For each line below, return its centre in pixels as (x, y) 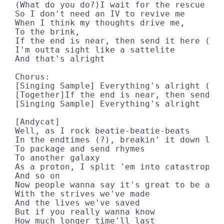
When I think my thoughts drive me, (100, 23)
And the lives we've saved (77, 203)
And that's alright (60, 59)
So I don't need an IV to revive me (100, 14)
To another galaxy (57, 158)
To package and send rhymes (80, 149)
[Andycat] (37, 122)
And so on (37, 176)
